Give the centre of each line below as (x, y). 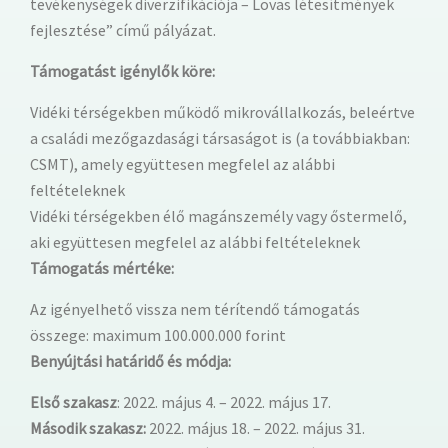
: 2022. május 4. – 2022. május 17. (224, 401)
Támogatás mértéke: (102, 267)
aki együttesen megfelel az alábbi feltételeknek (195, 241)
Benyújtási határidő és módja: (130, 360)
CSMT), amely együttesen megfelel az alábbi (182, 163)
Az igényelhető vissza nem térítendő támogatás (195, 308)
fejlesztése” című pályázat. (123, 29)
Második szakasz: (88, 427)
